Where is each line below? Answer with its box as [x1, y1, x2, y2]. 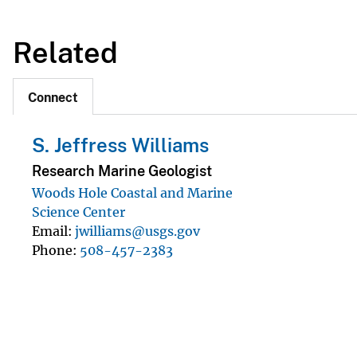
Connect [28, 90, 78, 106]
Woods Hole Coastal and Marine [32, 184, 233, 201]
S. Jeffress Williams [32, 134, 209, 157]
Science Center [32, 203, 125, 220]
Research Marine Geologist [32, 162, 212, 179]
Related [13, 35, 118, 69]
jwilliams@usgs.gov [75, 222, 200, 239]
